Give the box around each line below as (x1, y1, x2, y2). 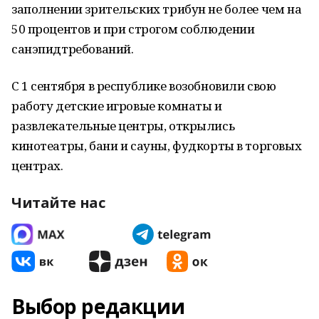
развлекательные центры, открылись (11, 117, 235, 134)
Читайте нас (11, 193, 105, 212)
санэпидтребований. (11, 41, 134, 57)
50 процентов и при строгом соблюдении (11, 21, 255, 37)
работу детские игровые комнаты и (11, 98, 222, 114)
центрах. (11, 157, 63, 174)
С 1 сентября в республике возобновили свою (11, 78, 276, 94)
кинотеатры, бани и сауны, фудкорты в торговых (11, 137, 302, 154)
